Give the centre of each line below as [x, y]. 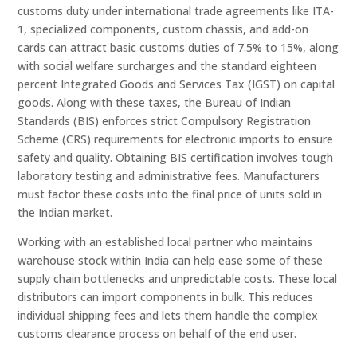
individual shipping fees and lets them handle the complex [168, 315]
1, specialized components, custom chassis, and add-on [163, 29]
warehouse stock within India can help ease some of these [171, 260]
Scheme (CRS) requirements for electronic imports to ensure [176, 139]
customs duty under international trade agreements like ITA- [176, 11]
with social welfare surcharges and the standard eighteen [167, 66]
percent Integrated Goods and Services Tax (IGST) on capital [177, 84]
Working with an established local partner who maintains [165, 242]
